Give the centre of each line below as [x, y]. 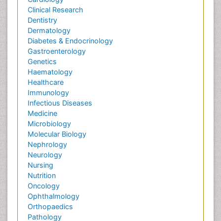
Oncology [44, 186]
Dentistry [42, 20]
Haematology [50, 72]
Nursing [40, 165]
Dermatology [49, 30]
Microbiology [49, 124]
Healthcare [46, 82]
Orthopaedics [50, 206]
